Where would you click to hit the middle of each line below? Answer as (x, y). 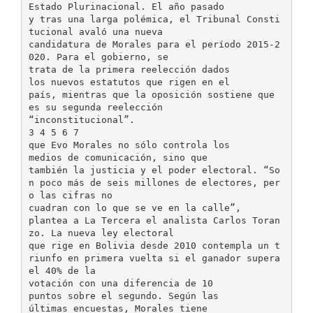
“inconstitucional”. (81, 119)
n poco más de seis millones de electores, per (154, 182)
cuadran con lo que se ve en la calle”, (134, 208)
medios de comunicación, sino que (118, 157)
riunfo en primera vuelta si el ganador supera (154, 258)
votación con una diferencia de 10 (121, 283)
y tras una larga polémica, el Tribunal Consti (154, 19)
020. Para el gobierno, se (98, 57)
